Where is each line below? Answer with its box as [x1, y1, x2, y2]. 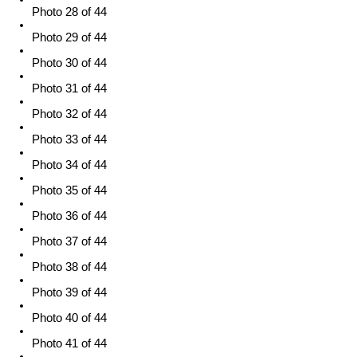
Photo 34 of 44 [32, 159, 107, 172]
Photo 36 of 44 [32, 210, 107, 223]
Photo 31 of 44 [32, 82, 107, 96]
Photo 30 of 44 [32, 57, 107, 70]
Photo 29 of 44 [32, 31, 107, 45]
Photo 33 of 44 [32, 133, 107, 147]
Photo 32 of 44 [32, 108, 107, 121]
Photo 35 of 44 [32, 184, 107, 198]
